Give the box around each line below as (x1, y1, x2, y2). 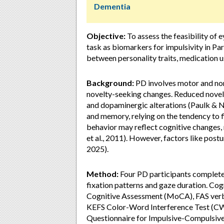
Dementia (94, 1, 130, 11)
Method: (86, 169, 118, 178)
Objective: (86, 31, 125, 40)
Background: (86, 78, 134, 87)
